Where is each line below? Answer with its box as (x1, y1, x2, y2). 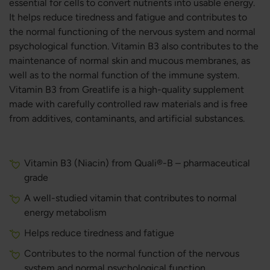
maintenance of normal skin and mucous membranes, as (9, 55, 250, 66)
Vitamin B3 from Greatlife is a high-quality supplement (9, 84, 244, 95)
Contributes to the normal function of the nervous (24, 248, 239, 259)
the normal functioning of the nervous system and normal (9, 26, 256, 37)
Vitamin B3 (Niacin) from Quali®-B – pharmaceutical (24, 157, 250, 169)
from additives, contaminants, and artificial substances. (9, 113, 245, 124)
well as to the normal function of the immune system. (9, 69, 239, 81)
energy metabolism (24, 207, 107, 218)
